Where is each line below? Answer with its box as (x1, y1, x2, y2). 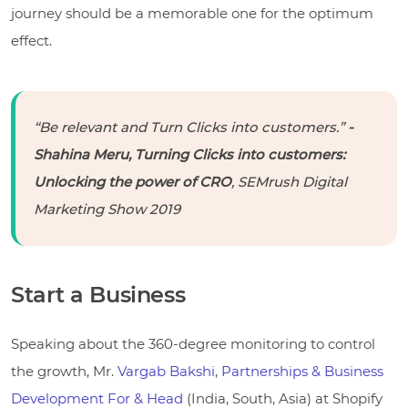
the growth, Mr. (11, 362, 117, 380)
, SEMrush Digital (231, 172, 347, 190)
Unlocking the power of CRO (34, 172, 231, 190)
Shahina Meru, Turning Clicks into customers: (34, 145, 345, 163)
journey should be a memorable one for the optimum (11, 4, 373, 22)
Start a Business (11, 280, 186, 308)
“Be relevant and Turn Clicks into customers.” (34, 117, 348, 136)
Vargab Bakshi (117, 362, 215, 380)
